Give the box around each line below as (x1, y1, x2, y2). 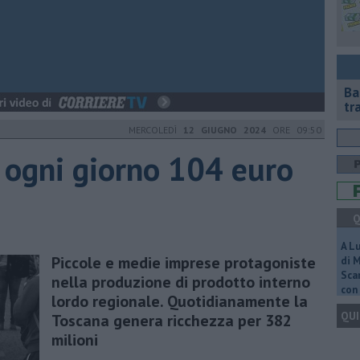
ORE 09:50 (266, 124, 321, 136)
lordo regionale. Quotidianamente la (51, 290, 308, 312)
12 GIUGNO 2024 (183, 124, 266, 136)
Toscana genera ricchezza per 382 (51, 309, 292, 331)
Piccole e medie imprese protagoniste (51, 252, 316, 273)
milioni (51, 329, 98, 350)
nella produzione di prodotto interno (51, 271, 310, 292)
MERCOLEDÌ (129, 124, 183, 136)
